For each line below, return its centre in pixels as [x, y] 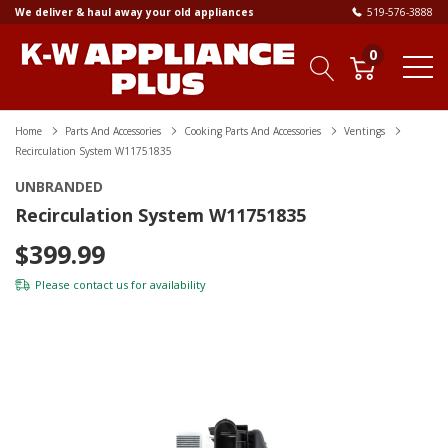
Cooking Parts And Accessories [252, 131]
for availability [167, 285]
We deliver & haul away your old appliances [134, 12]
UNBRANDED [59, 187]
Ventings [364, 131]
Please [54, 285]
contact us [100, 285]
